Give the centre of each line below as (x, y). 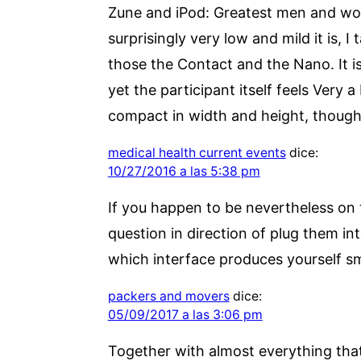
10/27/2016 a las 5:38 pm (184, 171)
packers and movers (168, 296)
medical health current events (197, 152)
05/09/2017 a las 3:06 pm (185, 314)
